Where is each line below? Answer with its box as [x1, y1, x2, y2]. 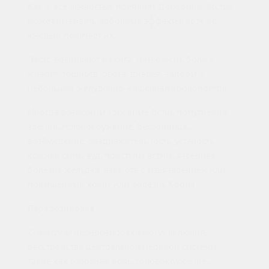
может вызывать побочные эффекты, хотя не [28, 14, 217, 27]
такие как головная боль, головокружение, [28, 255, 208, 267]
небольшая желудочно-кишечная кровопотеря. [28, 82, 229, 94]
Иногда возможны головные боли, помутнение [28, 106, 227, 118]
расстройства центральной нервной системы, [28, 240, 219, 253]
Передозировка [28, 202, 94, 214]
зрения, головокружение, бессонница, [28, 120, 189, 133]
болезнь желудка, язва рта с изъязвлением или [28, 163, 225, 176]
